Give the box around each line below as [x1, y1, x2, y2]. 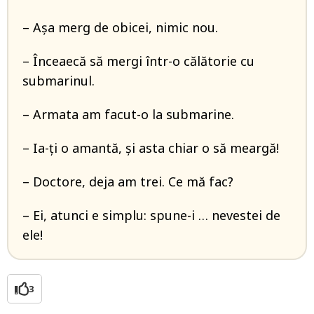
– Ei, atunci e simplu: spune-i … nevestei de [22, 207, 280, 224]
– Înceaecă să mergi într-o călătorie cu [22, 53, 254, 70]
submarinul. [22, 72, 95, 90]
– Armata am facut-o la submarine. [22, 106, 234, 123]
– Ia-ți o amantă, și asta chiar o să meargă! [22, 139, 279, 157]
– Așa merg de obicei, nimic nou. [22, 19, 218, 36]
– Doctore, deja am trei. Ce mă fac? [22, 173, 233, 191]
